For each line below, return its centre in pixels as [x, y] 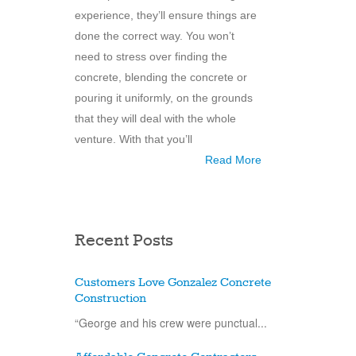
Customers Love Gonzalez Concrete [173, 282]
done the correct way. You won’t [155, 35]
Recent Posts [124, 241]
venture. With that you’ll [133, 139]
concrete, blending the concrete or [161, 77]
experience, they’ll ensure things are [166, 15]
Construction [110, 298]
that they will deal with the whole [155, 118]
